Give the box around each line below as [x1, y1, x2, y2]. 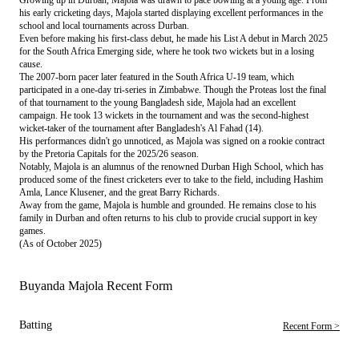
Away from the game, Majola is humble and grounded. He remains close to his [19, 199, 317, 211]
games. [19, 224, 48, 236]
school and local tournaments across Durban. [19, 19, 192, 31]
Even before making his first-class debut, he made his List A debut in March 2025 [19, 32, 328, 44]
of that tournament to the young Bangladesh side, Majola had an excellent [19, 96, 296, 108]
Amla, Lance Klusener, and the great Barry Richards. [19, 186, 222, 198]
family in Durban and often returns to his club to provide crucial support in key [19, 212, 317, 224]
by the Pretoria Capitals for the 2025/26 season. [19, 147, 201, 159]
